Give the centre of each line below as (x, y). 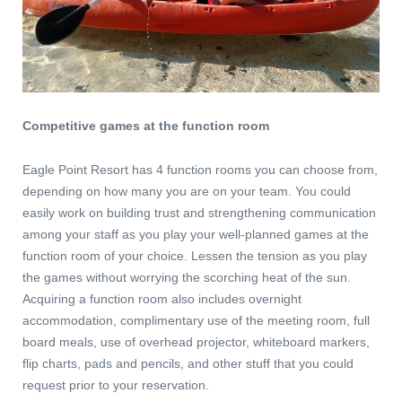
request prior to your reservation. (116, 385)
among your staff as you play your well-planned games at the (196, 235)
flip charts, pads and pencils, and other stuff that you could (188, 364)
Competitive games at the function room (146, 126)
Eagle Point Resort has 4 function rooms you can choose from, (200, 170)
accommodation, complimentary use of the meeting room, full (196, 321)
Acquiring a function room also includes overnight (162, 299)
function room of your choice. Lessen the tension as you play (195, 256)
